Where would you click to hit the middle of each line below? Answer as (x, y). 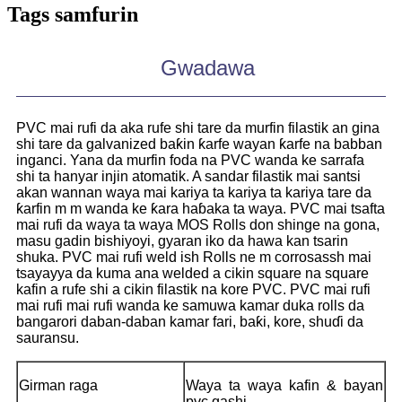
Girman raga (58, 385)
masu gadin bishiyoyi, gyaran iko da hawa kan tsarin (182, 240)
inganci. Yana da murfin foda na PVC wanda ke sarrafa (190, 160)
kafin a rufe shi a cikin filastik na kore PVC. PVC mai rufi (193, 289)
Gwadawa (208, 67)
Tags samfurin (73, 14)
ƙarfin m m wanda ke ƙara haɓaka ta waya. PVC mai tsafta (201, 208)
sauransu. (48, 337)
